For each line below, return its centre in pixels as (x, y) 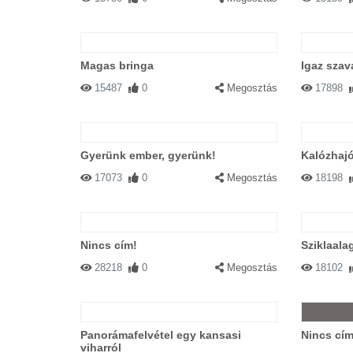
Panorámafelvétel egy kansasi (161, 335)
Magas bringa (117, 65)
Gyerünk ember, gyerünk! (148, 155)
